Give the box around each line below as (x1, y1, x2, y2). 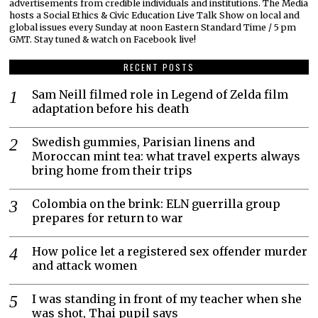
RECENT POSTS (123, 61, 194, 74)
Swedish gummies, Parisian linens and (32, 135, 256, 150)
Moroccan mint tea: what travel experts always (32, 149, 301, 164)
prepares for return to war (32, 211, 184, 226)
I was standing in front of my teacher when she (32, 292, 302, 307)
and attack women (32, 258, 138, 273)
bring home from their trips (32, 163, 193, 178)
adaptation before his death (32, 102, 190, 116)
